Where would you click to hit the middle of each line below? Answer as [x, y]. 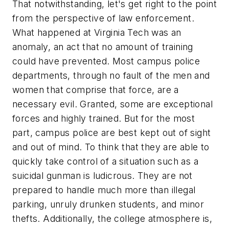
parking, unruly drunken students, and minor [108, 204]
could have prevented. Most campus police [106, 61]
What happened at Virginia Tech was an [97, 32]
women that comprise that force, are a [96, 89]
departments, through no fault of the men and [111, 75]
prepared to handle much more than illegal [104, 190]
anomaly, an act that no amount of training [103, 47]
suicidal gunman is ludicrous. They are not [102, 175]
